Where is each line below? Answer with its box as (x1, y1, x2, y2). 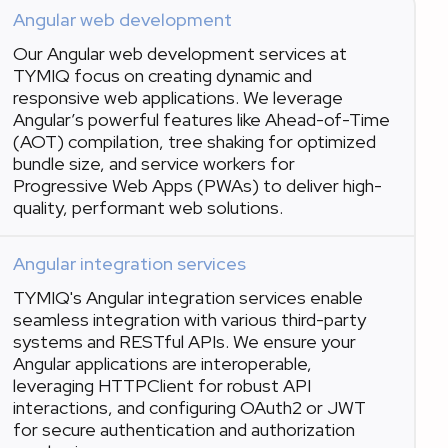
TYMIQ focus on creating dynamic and (12, 64, 312, 87)
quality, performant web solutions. (12, 196, 283, 219)
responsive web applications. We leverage (12, 86, 343, 109)
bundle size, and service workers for (12, 152, 295, 175)
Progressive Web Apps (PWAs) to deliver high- (12, 174, 382, 197)
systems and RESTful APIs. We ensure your (12, 330, 356, 353)
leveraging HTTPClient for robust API (12, 374, 311, 397)
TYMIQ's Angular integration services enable (12, 286, 363, 309)
